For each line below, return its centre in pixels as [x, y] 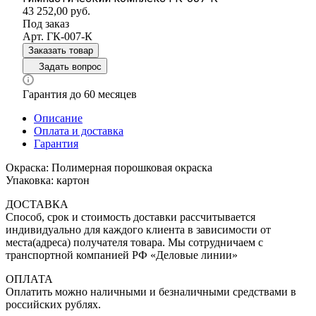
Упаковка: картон [48, 180]
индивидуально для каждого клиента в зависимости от [138, 229]
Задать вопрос [70, 66]
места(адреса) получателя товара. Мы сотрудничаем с [134, 242]
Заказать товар [61, 50]
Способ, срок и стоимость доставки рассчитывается [130, 217]
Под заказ [46, 23]
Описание [58, 118]
